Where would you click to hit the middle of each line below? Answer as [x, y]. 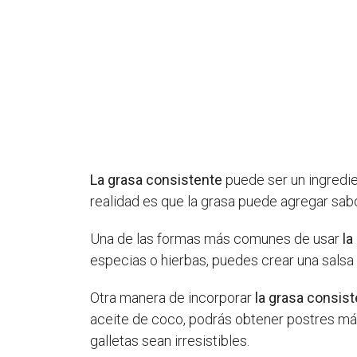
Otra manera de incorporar [173, 297]
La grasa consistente [157, 179]
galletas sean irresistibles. [170, 340]
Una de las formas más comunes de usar [217, 238]
